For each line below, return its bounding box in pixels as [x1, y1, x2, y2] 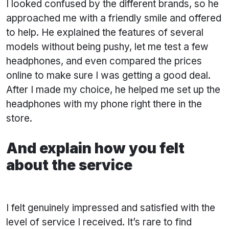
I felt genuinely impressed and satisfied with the [6, 202, 215, 214]
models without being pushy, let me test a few [6, 41, 209, 53]
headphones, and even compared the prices [6, 55, 202, 67]
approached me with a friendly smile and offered [6, 12, 221, 25]
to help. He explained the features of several [6, 27, 203, 39]
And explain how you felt [6, 140, 185, 157]
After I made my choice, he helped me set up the [6, 84, 220, 96]
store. [6, 112, 32, 125]
